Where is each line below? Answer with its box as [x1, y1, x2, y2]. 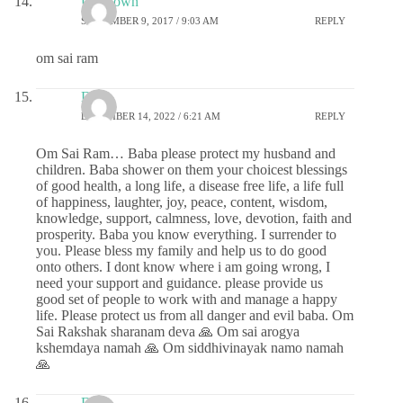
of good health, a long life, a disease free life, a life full [36, 177, 344, 193]
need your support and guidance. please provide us [36, 274, 323, 291]
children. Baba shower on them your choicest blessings [36, 161, 347, 177]
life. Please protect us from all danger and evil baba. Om [36, 307, 354, 323]
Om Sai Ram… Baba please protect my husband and [36, 145, 336, 161]
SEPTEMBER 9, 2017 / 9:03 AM [81, 15, 219, 27]
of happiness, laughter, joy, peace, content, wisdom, [36, 193, 327, 210]
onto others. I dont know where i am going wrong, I [36, 258, 330, 274]
